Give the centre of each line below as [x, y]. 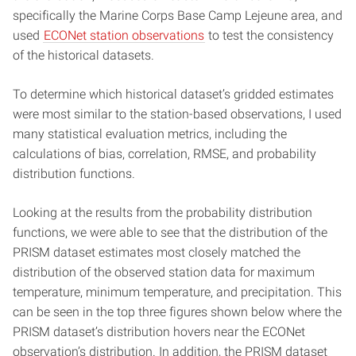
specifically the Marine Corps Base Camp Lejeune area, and [178, 15]
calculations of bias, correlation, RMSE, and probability [164, 153]
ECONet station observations [124, 35]
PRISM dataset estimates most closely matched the [157, 252]
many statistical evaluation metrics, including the [150, 133]
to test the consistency [269, 35]
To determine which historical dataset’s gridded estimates [173, 94]
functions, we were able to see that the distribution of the [170, 232]
